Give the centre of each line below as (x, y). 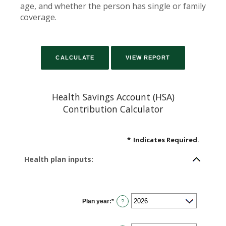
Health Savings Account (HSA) (113, 97)
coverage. (38, 17)
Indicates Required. (166, 140)
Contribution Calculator (113, 109)
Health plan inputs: (59, 159)
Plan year (96, 201)
